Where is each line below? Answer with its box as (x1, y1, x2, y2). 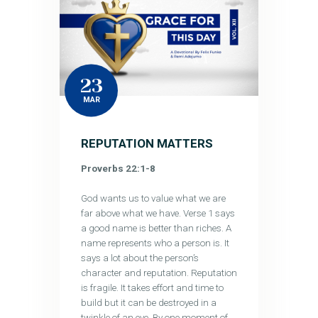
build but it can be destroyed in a (80, 297, 216, 309)
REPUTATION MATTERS (80, 136, 213, 150)
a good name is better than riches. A (80, 223, 231, 234)
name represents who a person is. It (80, 238, 229, 249)
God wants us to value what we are (80, 193, 226, 204)
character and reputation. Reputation (80, 268, 237, 279)
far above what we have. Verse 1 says (80, 208, 235, 219)
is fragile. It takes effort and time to (80, 283, 224, 294)
